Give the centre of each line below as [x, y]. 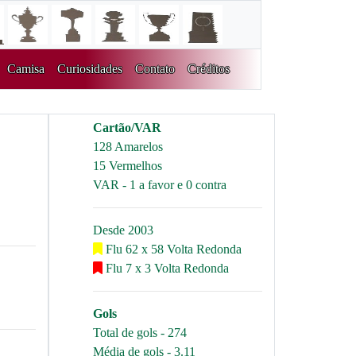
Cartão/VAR [127, 128]
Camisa [25, 69]
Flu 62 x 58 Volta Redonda [172, 249]
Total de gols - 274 [140, 333]
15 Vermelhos [128, 166]
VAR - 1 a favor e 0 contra [160, 185]
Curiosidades [89, 69]
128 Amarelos [128, 147]
